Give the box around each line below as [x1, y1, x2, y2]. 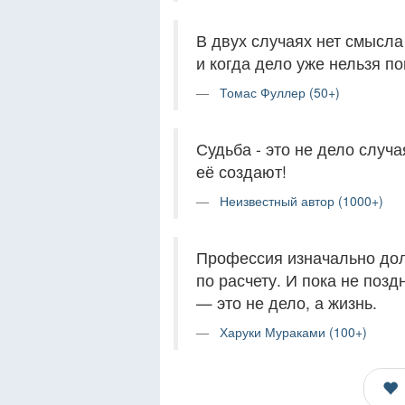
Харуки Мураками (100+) [220, 323, 367, 341]
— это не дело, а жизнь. [196, 291, 377, 314]
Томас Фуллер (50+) [220, 83, 340, 101]
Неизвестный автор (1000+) [220, 192, 383, 210]
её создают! [196, 160, 287, 183]
